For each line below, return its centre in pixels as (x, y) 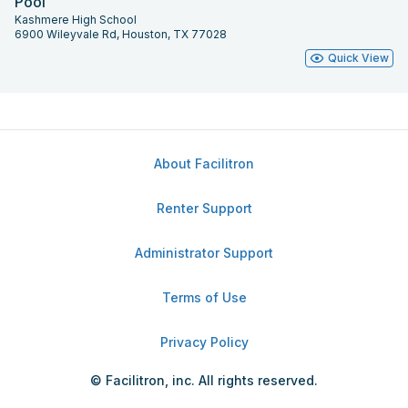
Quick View (358, 57)
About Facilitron (204, 163)
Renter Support (204, 208)
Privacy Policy (204, 342)
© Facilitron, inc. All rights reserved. (204, 380)
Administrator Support (204, 253)
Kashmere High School (76, 19)
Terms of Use (204, 297)
